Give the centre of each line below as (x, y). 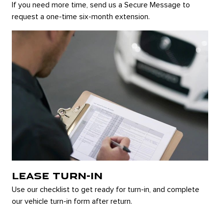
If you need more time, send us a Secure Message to (101, 5)
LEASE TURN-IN (57, 176)
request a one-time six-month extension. (81, 17)
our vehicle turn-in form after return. (72, 202)
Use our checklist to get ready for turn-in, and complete (106, 190)
